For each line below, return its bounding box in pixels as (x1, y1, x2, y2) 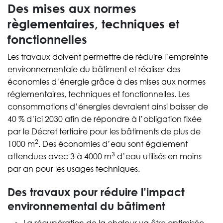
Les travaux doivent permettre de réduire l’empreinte (7, 52, 208, 62)
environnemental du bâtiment (7, 199, 165, 213)
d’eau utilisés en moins (115, 151, 202, 162)
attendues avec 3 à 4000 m (7, 151, 111, 162)
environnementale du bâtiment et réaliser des (7, 64, 180, 75)
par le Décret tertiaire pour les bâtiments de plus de (7, 126, 201, 137)
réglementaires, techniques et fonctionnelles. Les (7, 89, 190, 100)
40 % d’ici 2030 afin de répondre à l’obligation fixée (7, 114, 202, 124)
